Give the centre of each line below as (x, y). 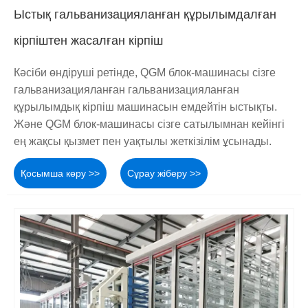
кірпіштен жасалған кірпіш (88, 41)
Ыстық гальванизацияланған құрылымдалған (145, 15)
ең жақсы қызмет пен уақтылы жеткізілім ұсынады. (143, 142)
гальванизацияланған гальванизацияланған (126, 90)
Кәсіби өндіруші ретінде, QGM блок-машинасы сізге (145, 73)
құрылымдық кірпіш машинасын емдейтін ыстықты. (145, 107)
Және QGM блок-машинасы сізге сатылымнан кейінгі (149, 124)
